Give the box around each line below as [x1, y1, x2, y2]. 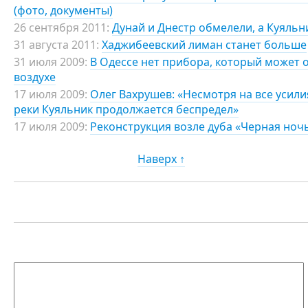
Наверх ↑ [137, 151, 185, 166]
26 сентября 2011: [14, 20, 109, 35]
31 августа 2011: [14, 37, 99, 52]
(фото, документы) [14, 3, 113, 18]
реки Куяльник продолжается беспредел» [14, 102, 239, 117]
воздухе [14, 69, 56, 85]
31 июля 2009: [14, 54, 87, 69]
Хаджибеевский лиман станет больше [102, 37, 307, 52]
